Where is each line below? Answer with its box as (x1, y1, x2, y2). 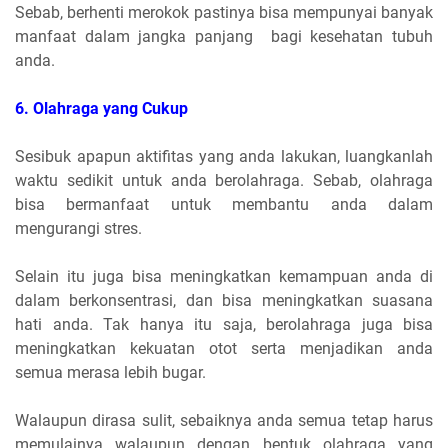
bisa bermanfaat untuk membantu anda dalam (15, 195, 433, 215)
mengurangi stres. (15, 219, 142, 239)
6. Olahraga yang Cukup (15, 99, 188, 119)
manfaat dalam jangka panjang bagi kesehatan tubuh (15, 27, 433, 47)
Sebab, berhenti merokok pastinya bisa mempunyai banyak (15, 3, 433, 23)
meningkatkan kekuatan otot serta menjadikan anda (15, 339, 433, 359)
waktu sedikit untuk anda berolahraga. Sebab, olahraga (15, 171, 433, 191)
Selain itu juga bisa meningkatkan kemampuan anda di (15, 267, 433, 287)
